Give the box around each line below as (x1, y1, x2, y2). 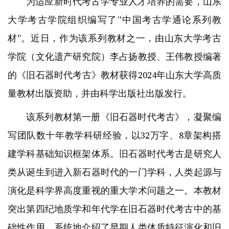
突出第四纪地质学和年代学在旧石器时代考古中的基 (8, 202, 221, 215)
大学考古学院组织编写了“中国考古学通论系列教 (8, 13, 221, 26)
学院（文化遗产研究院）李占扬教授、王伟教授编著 (8, 50, 221, 63)
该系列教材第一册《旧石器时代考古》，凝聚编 (26, 110, 221, 123)
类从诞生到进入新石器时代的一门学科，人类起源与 (8, 165, 221, 178)
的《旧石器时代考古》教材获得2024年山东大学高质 (8, 68, 221, 81)
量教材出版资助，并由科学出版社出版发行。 (8, 86, 192, 100)
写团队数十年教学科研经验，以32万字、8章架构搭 (8, 128, 221, 142)
